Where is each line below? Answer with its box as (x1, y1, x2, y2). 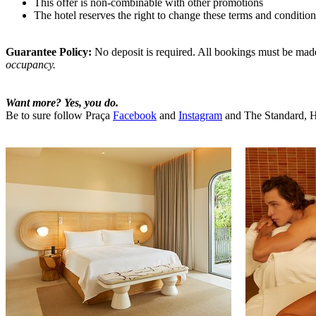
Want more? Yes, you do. (6, 96, 121, 109)
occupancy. (6, 58, 56, 71)
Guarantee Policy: (6, 45, 95, 58)
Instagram (178, 109, 222, 121)
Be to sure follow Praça (6, 109, 113, 121)
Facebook (113, 109, 157, 121)
